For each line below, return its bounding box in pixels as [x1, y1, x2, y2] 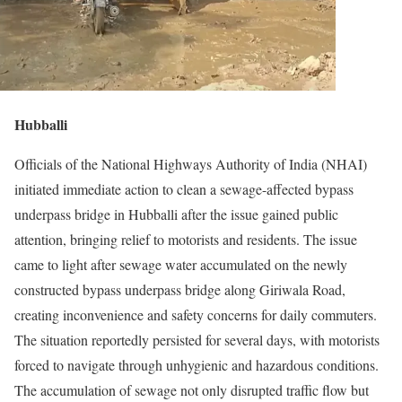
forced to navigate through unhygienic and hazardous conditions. [14, 355, 379, 374]
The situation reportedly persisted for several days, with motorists [14, 330, 380, 349]
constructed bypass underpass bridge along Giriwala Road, [14, 280, 345, 299]
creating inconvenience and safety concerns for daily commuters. [14, 305, 377, 324]
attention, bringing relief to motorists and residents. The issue [14, 230, 357, 249]
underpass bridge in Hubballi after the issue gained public [14, 205, 338, 223]
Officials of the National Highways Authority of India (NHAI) [14, 154, 367, 173]
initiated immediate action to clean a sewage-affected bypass [14, 179, 354, 198]
